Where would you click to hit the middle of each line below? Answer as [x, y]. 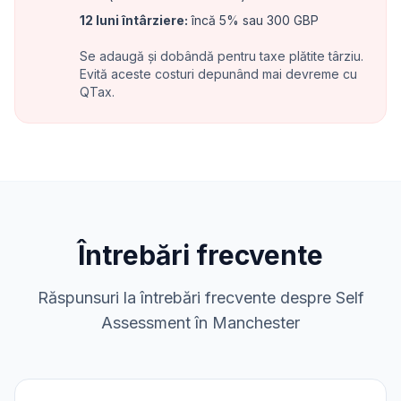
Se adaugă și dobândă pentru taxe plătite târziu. [222, 56]
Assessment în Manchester [200, 323]
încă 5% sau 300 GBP [253, 20]
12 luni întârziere [132, 20]
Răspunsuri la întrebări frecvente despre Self [200, 298]
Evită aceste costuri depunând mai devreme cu [218, 74]
